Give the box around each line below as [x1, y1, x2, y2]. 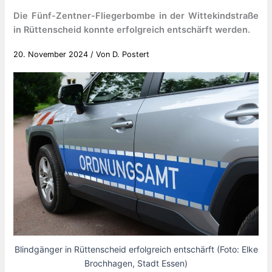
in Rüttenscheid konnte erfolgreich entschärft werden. [13, 24, 251, 35]
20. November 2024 [13, 49, 91, 59]
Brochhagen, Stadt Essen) [84, 258, 188, 269]
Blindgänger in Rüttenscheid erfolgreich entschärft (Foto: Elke [14, 244, 258, 255]
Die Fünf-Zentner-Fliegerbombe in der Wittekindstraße [13, 10, 259, 21]
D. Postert [112, 49, 150, 59]
